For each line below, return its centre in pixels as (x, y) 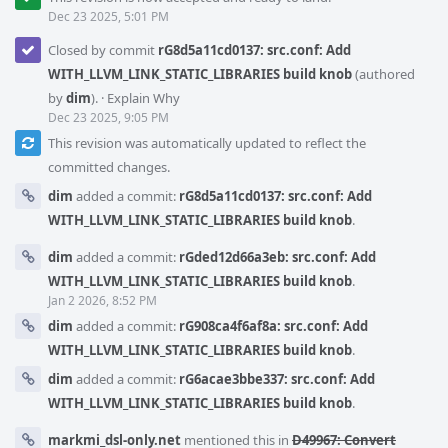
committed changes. (109, 167)
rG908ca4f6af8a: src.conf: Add (273, 326)
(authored (383, 74)
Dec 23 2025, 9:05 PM (108, 117)
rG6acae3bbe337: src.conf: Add (277, 379)
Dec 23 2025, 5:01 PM (108, 16)
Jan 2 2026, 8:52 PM (102, 300)
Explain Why (143, 98)
